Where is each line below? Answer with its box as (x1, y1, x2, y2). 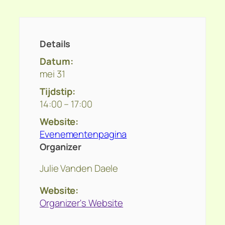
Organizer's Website (40, 196, 124, 209)
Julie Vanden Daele (40, 162, 119, 175)
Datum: (40, 54, 73, 68)
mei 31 (40, 67, 65, 80)
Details (40, 37, 71, 50)
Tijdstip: (40, 84, 76, 98)
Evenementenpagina (40, 127, 127, 141)
